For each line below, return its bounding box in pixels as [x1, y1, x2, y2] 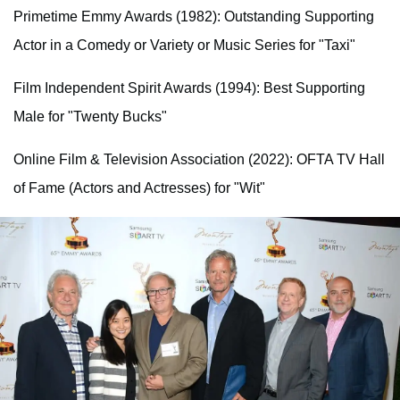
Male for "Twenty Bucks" [13, 109, 167, 125]
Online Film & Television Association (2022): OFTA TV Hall [13, 152, 385, 168]
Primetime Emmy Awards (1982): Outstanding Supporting [13, 9, 374, 25]
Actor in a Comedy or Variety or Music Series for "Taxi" [13, 37, 355, 54]
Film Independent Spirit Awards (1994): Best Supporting [13, 80, 365, 96]
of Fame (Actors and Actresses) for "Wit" [13, 180, 265, 196]
